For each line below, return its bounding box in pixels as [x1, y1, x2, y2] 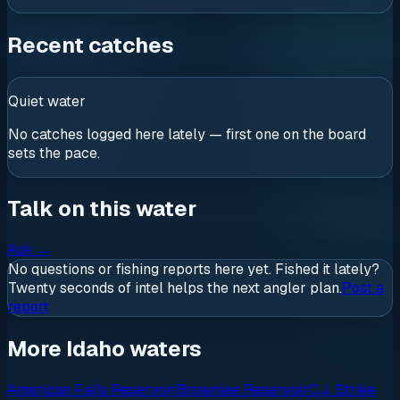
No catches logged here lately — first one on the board [8, 124, 366, 144]
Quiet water [8, 91, 86, 111]
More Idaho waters [7, 335, 202, 363]
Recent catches [7, 30, 174, 59]
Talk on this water [7, 195, 196, 223]
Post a [342, 279, 384, 298]
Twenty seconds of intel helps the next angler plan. [8, 279, 342, 298]
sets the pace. [8, 143, 100, 162]
